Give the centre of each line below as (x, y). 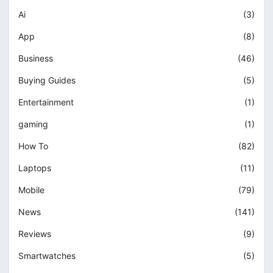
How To (33, 146)
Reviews (35, 234)
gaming (33, 124)
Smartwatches (47, 256)
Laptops (35, 168)
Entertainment (46, 102)
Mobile (31, 190)
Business (36, 58)
